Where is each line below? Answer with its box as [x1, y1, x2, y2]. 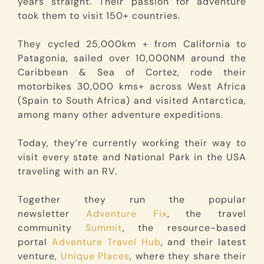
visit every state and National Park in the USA [18, 150, 246, 163]
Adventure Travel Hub [51, 235, 161, 248]
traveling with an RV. [18, 164, 117, 177]
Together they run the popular [18, 193, 246, 206]
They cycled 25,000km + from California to [18, 37, 246, 50]
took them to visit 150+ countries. [18, 9, 180, 22]
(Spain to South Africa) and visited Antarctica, [18, 94, 246, 107]
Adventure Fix [85, 207, 167, 220]
